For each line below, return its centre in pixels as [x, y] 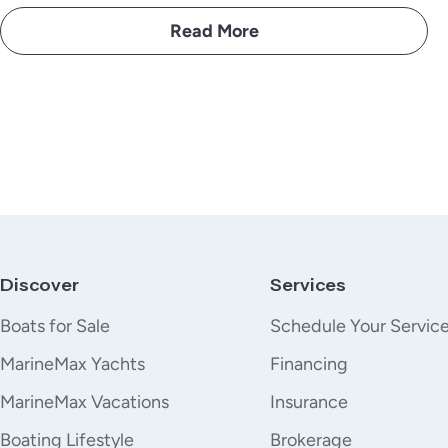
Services [308, 285]
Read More [214, 31]
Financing [309, 364]
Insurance [309, 402]
